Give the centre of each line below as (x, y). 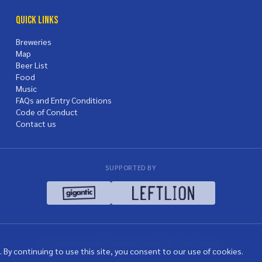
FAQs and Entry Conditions (63, 100)
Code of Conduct (46, 112)
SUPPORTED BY (131, 167)
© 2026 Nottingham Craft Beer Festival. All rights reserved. (131, 243)
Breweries (33, 42)
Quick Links (37, 20)
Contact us (36, 123)
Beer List (32, 65)
